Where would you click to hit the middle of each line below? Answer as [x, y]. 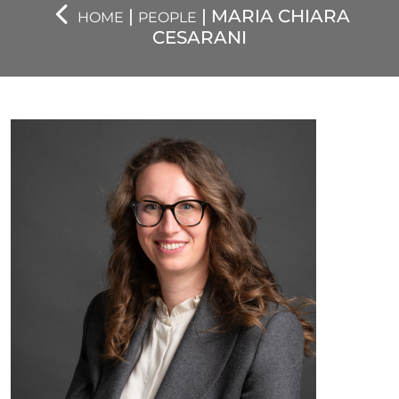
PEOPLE [167, 18]
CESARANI [199, 38]
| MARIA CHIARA [273, 16]
